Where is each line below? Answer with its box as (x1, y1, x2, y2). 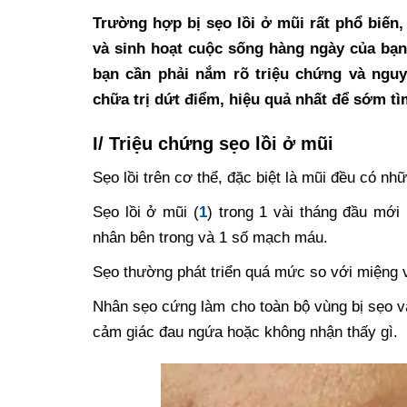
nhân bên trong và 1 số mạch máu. (93, 228, 328, 246)
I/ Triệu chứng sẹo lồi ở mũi (93, 133, 333, 154)
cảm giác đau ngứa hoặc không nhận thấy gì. (93, 323, 398, 341)
